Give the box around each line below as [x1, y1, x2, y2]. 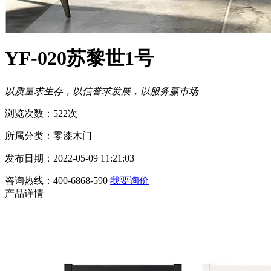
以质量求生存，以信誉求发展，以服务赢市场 [5, 85, 198, 96]
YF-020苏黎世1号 [5, 47, 154, 70]
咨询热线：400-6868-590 [5, 175, 108, 186]
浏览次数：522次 [5, 108, 77, 119]
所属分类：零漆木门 [5, 130, 92, 141]
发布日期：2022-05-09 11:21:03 [5, 152, 134, 163]
